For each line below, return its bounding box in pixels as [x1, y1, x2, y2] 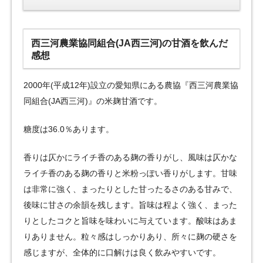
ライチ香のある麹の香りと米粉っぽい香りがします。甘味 [23, 168, 237, 178]
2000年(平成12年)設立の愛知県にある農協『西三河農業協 [23, 80, 238, 90]
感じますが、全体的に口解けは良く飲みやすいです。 [23, 248, 221, 258]
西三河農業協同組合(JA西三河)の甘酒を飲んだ [31, 37, 228, 48]
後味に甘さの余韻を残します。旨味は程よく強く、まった [23, 200, 237, 210]
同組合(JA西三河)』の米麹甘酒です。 [23, 96, 162, 106]
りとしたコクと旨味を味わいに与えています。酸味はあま [23, 216, 237, 226]
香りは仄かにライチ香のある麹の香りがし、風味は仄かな [23, 153, 237, 163]
